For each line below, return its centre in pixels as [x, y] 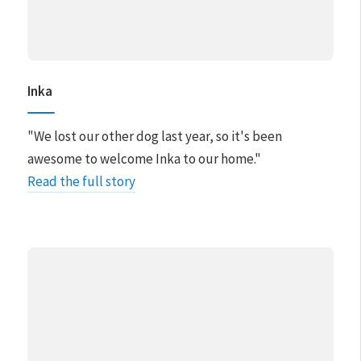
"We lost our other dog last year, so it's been [154, 137]
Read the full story [81, 182]
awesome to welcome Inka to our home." [144, 159]
